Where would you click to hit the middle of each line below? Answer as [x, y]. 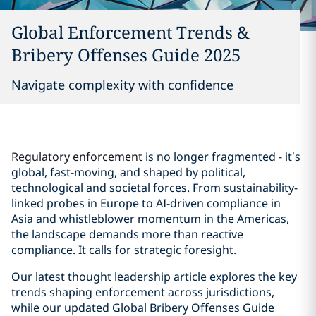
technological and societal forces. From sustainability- [154, 188]
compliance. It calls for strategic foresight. [124, 250]
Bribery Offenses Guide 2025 [126, 55]
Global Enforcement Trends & [130, 32]
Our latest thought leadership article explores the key [154, 276]
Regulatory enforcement [77, 157]
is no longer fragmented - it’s [221, 157]
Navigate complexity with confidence [122, 85]
